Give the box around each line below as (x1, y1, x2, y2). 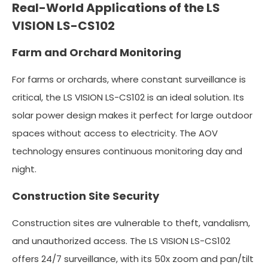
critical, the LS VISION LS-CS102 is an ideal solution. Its (12, 90, 244, 103)
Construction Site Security (12, 188, 159, 203)
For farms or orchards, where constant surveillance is (12, 72, 246, 86)
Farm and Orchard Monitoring (12, 44, 181, 60)
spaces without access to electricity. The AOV (12, 126, 218, 139)
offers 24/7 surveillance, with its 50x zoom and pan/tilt (12, 252, 254, 265)
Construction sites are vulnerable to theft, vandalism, (12, 216, 250, 229)
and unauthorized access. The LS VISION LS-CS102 (12, 234, 230, 247)
